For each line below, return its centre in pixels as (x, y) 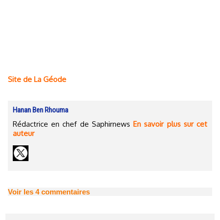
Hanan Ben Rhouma (41, 110)
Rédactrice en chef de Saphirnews (73, 124)
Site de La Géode (37, 79)
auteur (24, 133)
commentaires (65, 192)
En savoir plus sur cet (170, 124)
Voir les (22, 192)
